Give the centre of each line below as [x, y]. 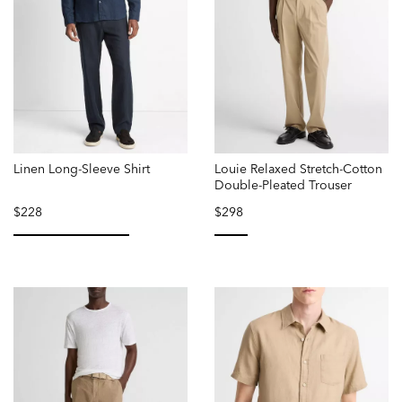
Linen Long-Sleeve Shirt [82, 168]
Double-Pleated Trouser [283, 184]
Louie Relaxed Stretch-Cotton [298, 168]
